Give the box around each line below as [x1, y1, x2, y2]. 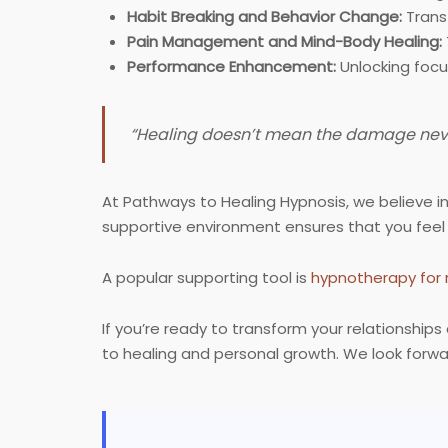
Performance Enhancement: [127, 56, 336, 78]
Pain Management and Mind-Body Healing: [127, 31, 442, 53]
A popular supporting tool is [102, 267, 311, 289]
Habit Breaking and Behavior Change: [127, 6, 402, 28]
